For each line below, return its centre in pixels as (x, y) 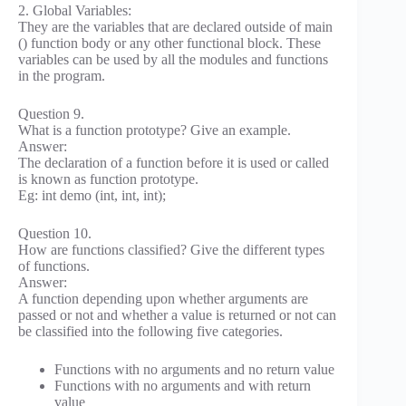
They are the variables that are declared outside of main (175, 26)
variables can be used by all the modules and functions (173, 59)
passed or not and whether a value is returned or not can (177, 314)
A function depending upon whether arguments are (163, 298)
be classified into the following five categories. (150, 331)
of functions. (54, 266)
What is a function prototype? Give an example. (155, 130)
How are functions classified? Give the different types (171, 249)
